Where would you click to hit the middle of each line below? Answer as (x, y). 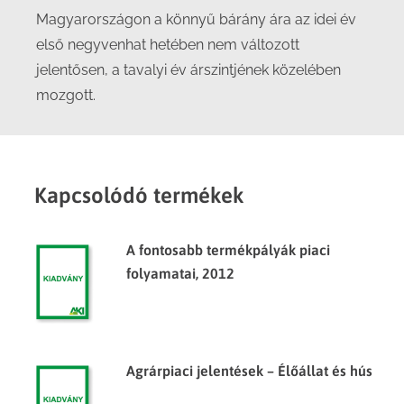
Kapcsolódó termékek (139, 195)
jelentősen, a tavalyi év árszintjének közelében (188, 70)
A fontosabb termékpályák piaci (228, 250)
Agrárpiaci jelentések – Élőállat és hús (249, 371)
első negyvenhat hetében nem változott (168, 45)
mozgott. (66, 95)
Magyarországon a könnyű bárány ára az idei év (196, 19)
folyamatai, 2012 (180, 273)
